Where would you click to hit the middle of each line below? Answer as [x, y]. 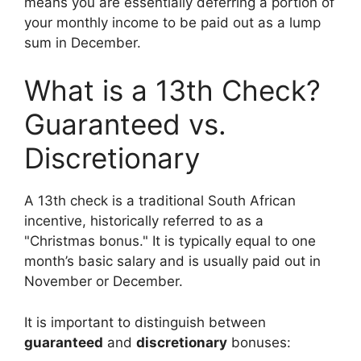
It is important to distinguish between [145, 322]
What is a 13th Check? [172, 90]
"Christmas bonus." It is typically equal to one [170, 241]
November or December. [104, 281]
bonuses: [259, 342]
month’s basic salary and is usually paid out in [172, 261]
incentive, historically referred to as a [144, 221]
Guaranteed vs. [125, 124]
